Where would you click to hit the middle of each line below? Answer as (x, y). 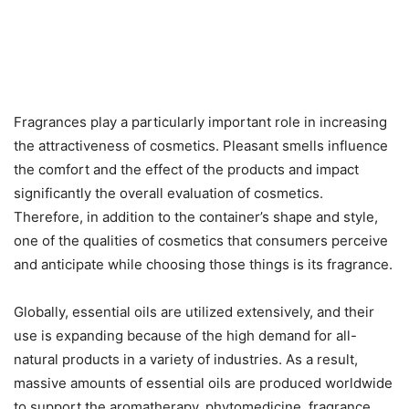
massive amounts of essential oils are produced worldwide (203, 383)
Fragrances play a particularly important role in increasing (200, 121)
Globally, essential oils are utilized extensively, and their (194, 311)
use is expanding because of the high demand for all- (185, 335)
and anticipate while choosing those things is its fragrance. (203, 264)
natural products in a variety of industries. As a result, (186, 359)
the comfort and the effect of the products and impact (186, 169)
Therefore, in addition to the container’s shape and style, (196, 216)
